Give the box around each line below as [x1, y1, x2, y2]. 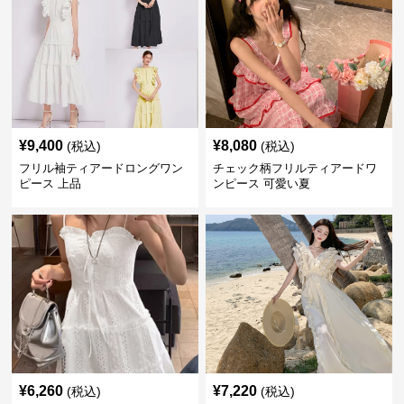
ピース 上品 [19, 177, 82, 190]
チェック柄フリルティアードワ [212, 161, 377, 175]
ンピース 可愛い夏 [212, 177, 310, 190]
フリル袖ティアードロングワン [19, 161, 184, 175]
